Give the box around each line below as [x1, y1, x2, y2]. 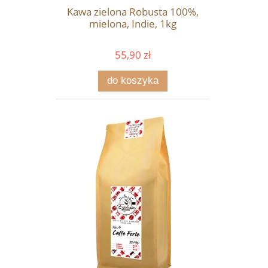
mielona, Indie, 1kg [89, 16, 176, 31]
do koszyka [107, 75, 159, 87]
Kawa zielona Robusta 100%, [67, 4, 199, 19]
